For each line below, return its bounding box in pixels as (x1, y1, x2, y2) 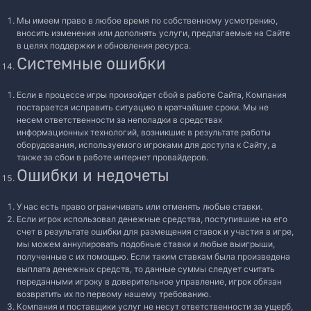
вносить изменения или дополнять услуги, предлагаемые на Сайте (17, 28, 290, 38)
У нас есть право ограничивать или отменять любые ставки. (17, 201, 262, 212)
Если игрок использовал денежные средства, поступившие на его (17, 214, 287, 224)
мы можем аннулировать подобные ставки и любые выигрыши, (17, 239, 275, 249)
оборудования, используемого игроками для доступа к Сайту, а (17, 140, 276, 150)
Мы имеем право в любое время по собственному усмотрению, (17, 15, 278, 26)
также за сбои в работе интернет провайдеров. (17, 152, 208, 162)
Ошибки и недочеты (17, 165, 169, 185)
